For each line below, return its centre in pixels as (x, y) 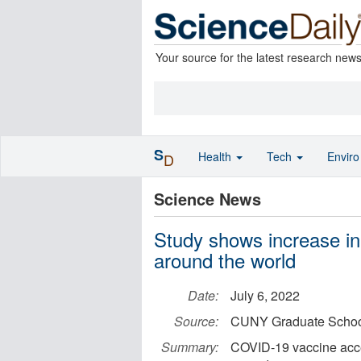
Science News (207, 199)
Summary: (190, 347)
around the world (225, 260)
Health (216, 156)
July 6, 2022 (265, 295)
